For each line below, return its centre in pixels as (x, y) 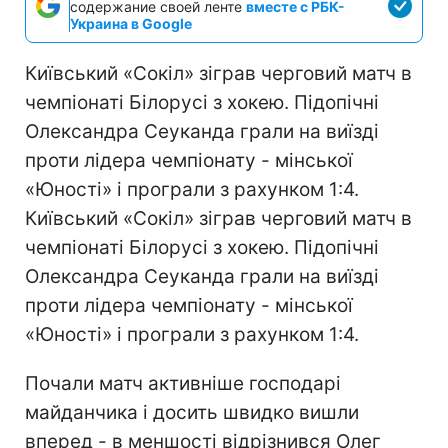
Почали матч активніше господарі (183, 383)
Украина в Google (131, 23)
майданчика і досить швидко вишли (192, 412)
